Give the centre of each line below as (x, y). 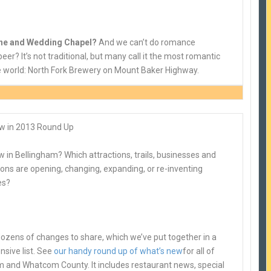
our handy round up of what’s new (119, 251)
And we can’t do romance (146, 43)
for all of (199, 251)
